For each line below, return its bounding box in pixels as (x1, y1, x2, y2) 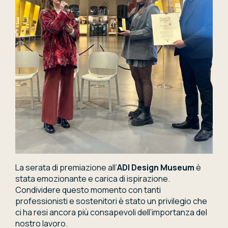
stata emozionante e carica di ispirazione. (15, 173, 170, 185)
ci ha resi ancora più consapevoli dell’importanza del (15, 207, 207, 218)
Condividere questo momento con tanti (15, 184, 161, 196)
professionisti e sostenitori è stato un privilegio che (15, 195, 207, 207)
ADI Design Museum (117, 162, 194, 174)
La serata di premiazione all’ (15, 162, 117, 174)
